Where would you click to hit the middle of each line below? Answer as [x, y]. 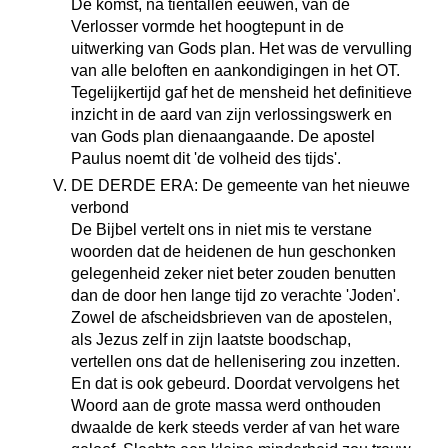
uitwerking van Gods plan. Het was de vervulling [241, 48]
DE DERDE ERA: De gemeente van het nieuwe [240, 185]
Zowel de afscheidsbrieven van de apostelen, [231, 317]
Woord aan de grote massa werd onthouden [225, 405]
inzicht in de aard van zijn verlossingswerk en [231, 114]
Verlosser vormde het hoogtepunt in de [207, 26]
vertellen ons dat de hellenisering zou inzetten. [235, 361]
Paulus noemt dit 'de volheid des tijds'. [205, 158]
